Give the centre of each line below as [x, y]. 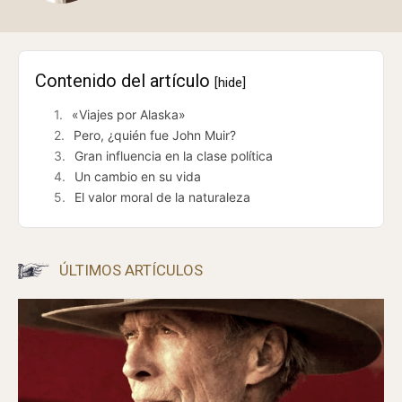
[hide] [230, 82]
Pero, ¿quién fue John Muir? [155, 135]
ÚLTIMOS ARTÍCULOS [131, 270]
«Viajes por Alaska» [129, 114]
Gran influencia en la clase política [174, 155]
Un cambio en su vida [138, 176]
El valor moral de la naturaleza [162, 197]
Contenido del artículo [125, 80]
